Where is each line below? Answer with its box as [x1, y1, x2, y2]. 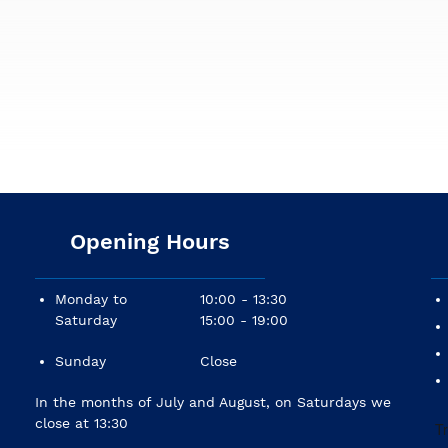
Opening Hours [70, 229, 230, 255]
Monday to [55, 291, 127, 308]
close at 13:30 [35, 415, 128, 432]
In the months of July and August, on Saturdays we [35, 394, 391, 411]
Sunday [55, 353, 106, 370]
